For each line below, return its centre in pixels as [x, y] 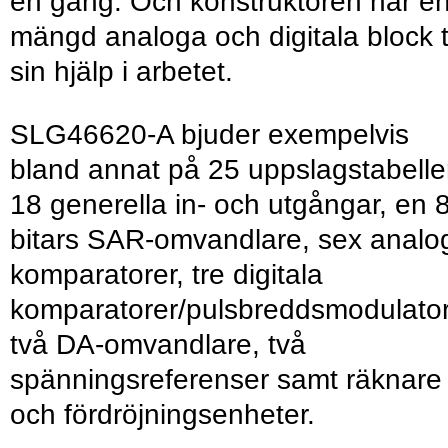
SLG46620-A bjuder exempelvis [209, 135]
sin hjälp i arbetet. [121, 72]
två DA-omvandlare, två [158, 345]
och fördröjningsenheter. [162, 415]
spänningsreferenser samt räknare [226, 380]
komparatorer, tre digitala [166, 275]
